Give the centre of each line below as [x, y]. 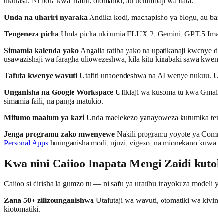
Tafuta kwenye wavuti [41, 75]
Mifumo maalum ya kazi [44, 117]
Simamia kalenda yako [41, 50]
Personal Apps [26, 143]
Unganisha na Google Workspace [59, 92]
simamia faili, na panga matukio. [54, 101]
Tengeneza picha [31, 34]
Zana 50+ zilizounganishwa [49, 200]
